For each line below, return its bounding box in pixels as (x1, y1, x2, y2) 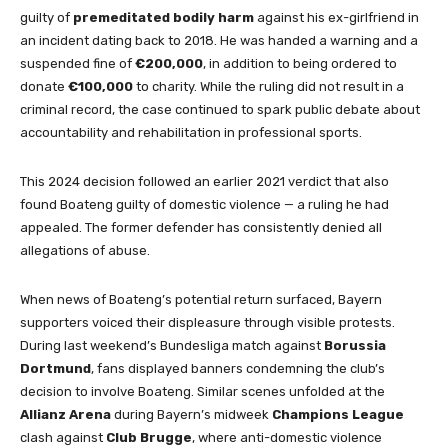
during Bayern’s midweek (111, 406, 272, 422)
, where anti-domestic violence (192, 429, 382, 445)
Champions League (272, 406, 404, 422)
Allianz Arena (20, 406, 111, 422)
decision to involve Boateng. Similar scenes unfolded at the (20, 383, 385, 399)
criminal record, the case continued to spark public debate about (20, 101, 420, 117)
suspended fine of (20, 55, 135, 71)
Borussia (324, 337, 386, 353)
